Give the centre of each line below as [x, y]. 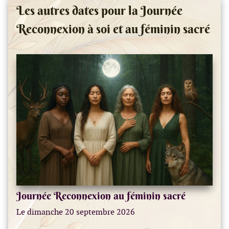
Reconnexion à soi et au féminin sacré [113, 28]
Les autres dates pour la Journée [99, 10]
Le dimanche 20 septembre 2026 [76, 212]
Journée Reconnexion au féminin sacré [101, 195]
